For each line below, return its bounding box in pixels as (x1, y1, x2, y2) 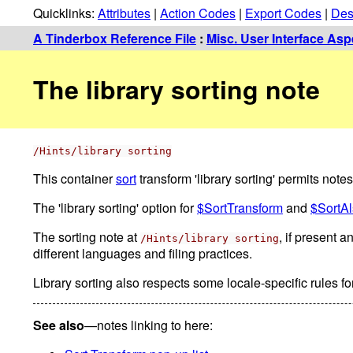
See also (33, 315, 84, 334)
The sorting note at (33, 227, 140, 246)
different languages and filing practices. (33, 243, 252, 262)
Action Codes (160, 4, 236, 22)
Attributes (98, 4, 150, 22)
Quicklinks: (33, 4, 98, 22)
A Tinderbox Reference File (33, 29, 196, 47)
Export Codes (245, 4, 321, 22)
